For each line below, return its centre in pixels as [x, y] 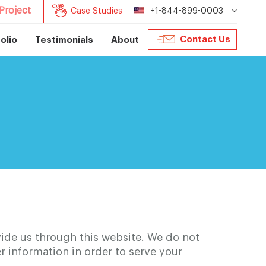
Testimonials [64, 40]
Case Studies [97, 11]
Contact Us [205, 39]
